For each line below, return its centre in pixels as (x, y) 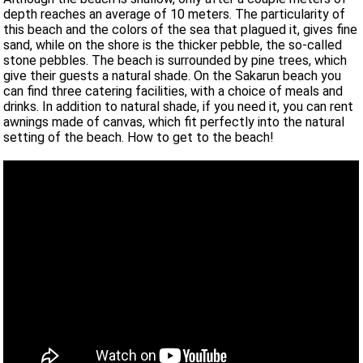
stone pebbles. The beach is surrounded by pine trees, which (175, 61)
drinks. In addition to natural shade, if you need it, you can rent (179, 107)
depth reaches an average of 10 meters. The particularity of (175, 15)
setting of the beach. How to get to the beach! (139, 138)
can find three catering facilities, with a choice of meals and (173, 92)
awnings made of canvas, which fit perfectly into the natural (174, 122)
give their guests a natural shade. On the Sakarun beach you (173, 76)
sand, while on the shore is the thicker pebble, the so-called (173, 45)
